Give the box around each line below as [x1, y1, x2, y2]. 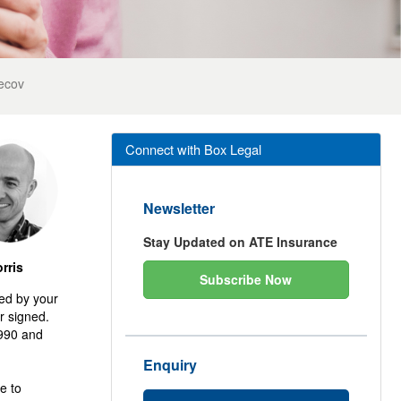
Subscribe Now [200, 270, 293, 288]
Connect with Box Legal [124, 140, 261, 158]
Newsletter [142, 198, 215, 218]
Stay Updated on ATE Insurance [142, 233, 337, 251]
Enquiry [142, 354, 197, 375]
